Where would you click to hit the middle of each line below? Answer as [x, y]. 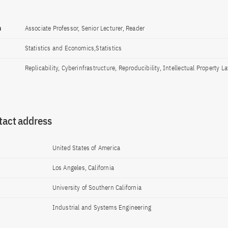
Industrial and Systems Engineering [102, 207]
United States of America [86, 148]
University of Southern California [97, 188]
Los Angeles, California [83, 168]
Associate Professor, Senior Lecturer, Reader [85, 28]
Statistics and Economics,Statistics [73, 48]
